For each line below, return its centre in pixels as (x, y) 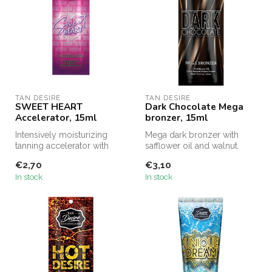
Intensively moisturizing (61, 135)
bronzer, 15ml (177, 118)
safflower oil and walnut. (192, 146)
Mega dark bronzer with (192, 135)
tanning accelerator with (62, 146)
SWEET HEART (49, 107)
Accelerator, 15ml (56, 118)
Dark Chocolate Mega (194, 107)
